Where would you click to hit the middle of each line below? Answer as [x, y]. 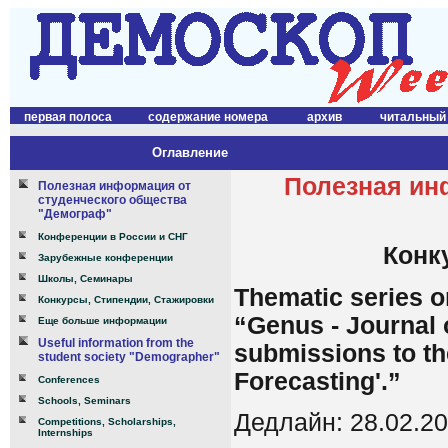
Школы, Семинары [85, 278]
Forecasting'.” [317, 381]
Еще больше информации [102, 320]
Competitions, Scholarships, [107, 421]
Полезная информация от [114, 186]
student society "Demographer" [129, 357]
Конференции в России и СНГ [113, 236]
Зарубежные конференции [105, 257]
